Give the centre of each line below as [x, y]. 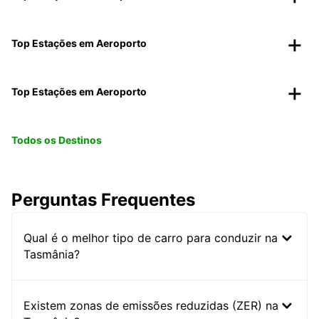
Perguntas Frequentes [103, 200]
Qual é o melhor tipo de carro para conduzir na [151, 238]
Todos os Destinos [57, 140]
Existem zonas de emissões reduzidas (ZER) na [151, 306]
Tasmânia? [52, 255]
